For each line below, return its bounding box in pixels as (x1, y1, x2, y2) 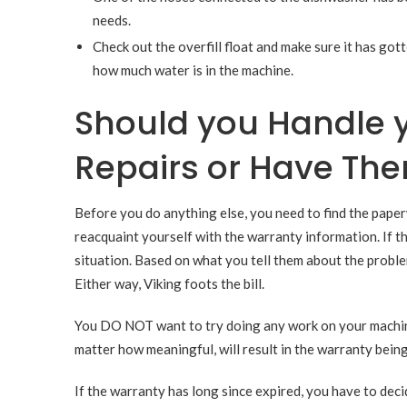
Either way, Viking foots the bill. (74, 275, 264, 292)
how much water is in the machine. (93, 61, 293, 78)
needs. (93, 11, 131, 28)
